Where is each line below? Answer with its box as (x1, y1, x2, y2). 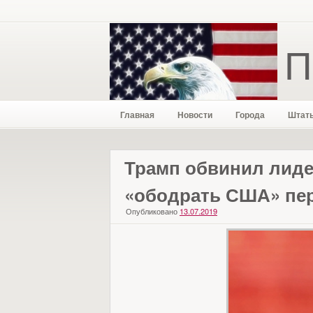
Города (235, 108, 265, 121)
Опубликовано (126, 205, 177, 217)
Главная (120, 108, 154, 121)
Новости (177, 108, 212, 121)
